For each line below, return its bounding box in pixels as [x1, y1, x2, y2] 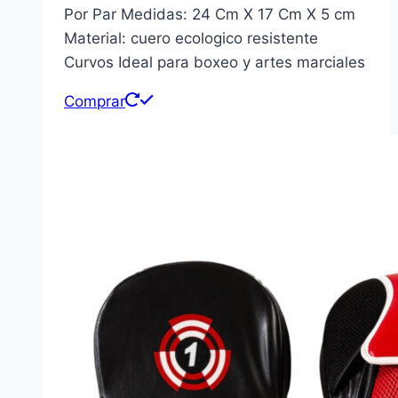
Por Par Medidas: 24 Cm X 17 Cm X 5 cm [64, 5, 355, 24]
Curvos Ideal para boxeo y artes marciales [64, 53, 365, 72]
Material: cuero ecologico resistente [64, 29, 318, 48]
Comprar [64, 92, 125, 111]
